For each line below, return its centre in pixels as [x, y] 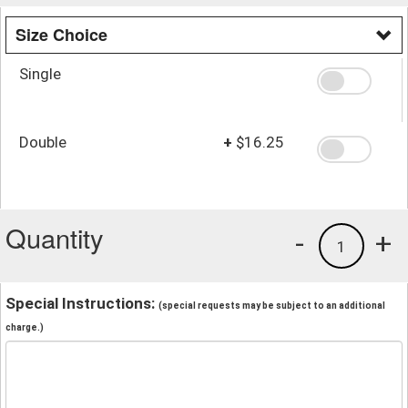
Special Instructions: [82, 303]
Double [43, 142]
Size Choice [61, 34]
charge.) [25, 327]
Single [40, 73]
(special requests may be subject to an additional [272, 305]
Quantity [55, 237]
